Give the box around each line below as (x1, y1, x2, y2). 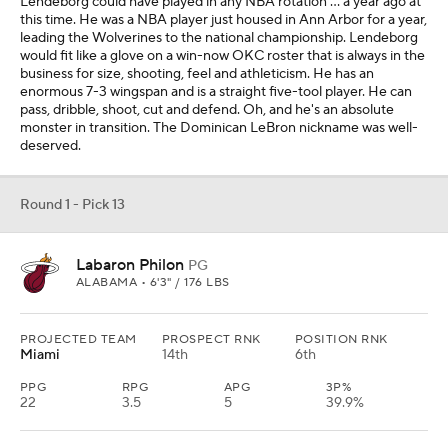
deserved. (20, 137, 81, 156)
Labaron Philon (76, 255, 184, 276)
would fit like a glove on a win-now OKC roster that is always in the (20, 47, 425, 66)
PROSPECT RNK (162, 332, 261, 348)
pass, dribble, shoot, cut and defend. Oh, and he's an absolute (20, 101, 394, 120)
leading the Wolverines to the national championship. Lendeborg (20, 29, 418, 48)
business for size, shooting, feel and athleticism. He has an (20, 65, 374, 84)
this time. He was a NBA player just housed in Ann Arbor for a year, (20, 11, 427, 30)
